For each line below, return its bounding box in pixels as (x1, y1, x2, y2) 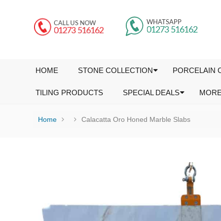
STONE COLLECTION (78, 66, 153, 74)
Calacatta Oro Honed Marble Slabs (81, 115, 191, 123)
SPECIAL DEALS (123, 88, 180, 97)
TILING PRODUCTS (36, 88, 104, 97)
